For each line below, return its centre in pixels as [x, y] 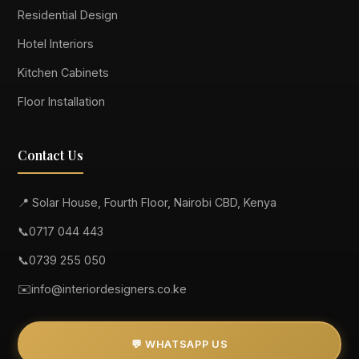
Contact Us [51, 155]
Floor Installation [62, 101]
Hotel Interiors [56, 43]
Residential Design [68, 14]
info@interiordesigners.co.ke [109, 288]
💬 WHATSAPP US [179, 344]
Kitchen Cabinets [64, 72]
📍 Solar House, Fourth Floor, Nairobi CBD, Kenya [147, 202]
